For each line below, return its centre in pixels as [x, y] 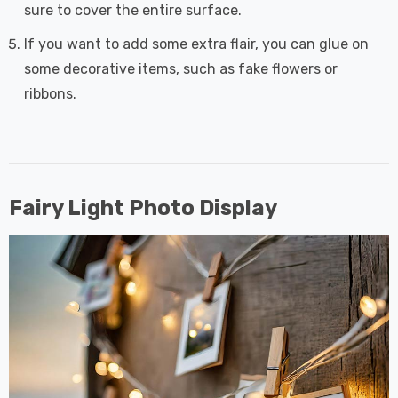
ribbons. [50, 93]
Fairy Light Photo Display [143, 207]
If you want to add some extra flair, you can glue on [196, 44]
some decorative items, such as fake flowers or [181, 68]
